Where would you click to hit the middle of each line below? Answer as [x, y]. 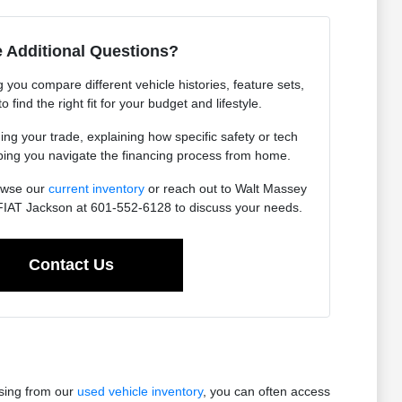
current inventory [96, 189]
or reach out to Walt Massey [225, 189]
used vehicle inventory [140, 392]
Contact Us [72, 265]
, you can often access [266, 392]
